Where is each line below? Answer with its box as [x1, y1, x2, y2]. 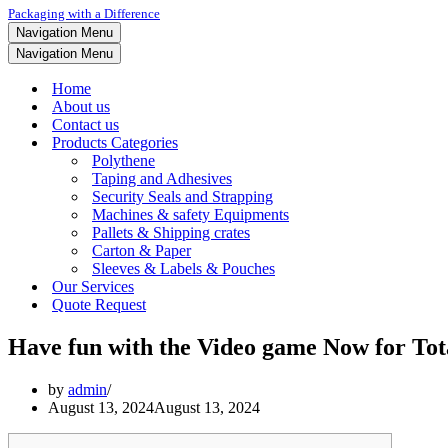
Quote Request [52, 296, 146, 313]
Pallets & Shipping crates [92, 224, 250, 241]
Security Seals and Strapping [92, 188, 273, 205]
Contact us [52, 116, 119, 133]
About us [52, 98, 110, 115]
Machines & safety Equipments [92, 206, 289, 223]
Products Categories [52, 134, 178, 151]
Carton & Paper [92, 242, 191, 259]
